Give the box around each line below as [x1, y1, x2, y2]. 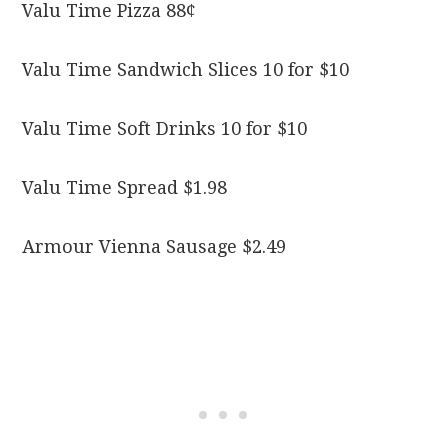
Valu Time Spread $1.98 [22, 177, 228, 199]
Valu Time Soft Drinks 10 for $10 [22, 118, 308, 140]
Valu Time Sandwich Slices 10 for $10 [22, 59, 350, 81]
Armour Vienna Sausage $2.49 [22, 236, 287, 258]
